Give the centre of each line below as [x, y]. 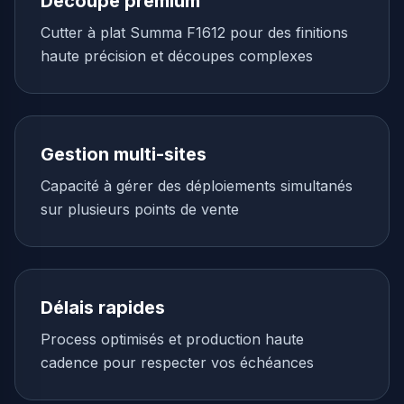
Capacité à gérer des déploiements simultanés [197, 186]
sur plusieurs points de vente [140, 209]
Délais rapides [103, 308]
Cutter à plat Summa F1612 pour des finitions [194, 32]
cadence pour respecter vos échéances [177, 363]
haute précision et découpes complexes [177, 56]
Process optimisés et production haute [172, 339]
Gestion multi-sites [124, 154]
